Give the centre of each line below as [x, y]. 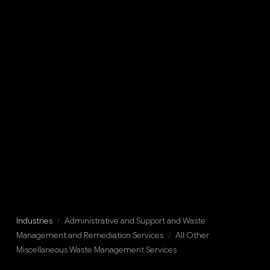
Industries [34, 221]
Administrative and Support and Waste [135, 221]
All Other [192, 235]
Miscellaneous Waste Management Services [96, 250]
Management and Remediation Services [89, 235]
